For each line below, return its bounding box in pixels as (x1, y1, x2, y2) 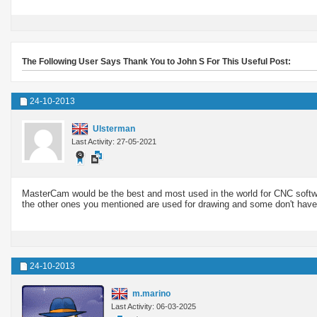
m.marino (132, 288, 171, 299)
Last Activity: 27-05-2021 (71, 137, 156, 146)
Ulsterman (93, 123, 135, 134)
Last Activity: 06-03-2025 (111, 301, 196, 311)
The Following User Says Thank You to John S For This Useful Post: (22, 56, 291, 67)
